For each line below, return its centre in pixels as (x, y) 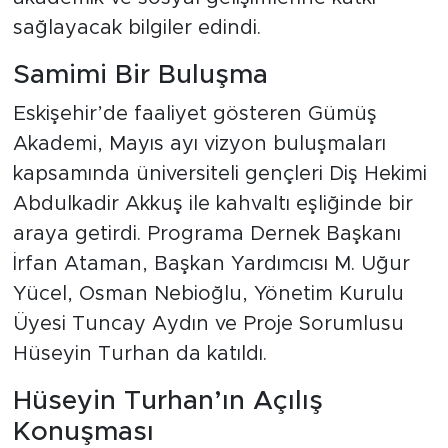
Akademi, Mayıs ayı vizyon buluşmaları (199, 144)
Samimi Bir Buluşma (140, 74)
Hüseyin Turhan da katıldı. (139, 354)
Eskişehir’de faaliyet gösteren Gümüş (194, 114)
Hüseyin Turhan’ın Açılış (167, 401)
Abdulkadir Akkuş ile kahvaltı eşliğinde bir (212, 204)
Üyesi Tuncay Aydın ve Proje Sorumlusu (208, 324)
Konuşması (83, 432)
